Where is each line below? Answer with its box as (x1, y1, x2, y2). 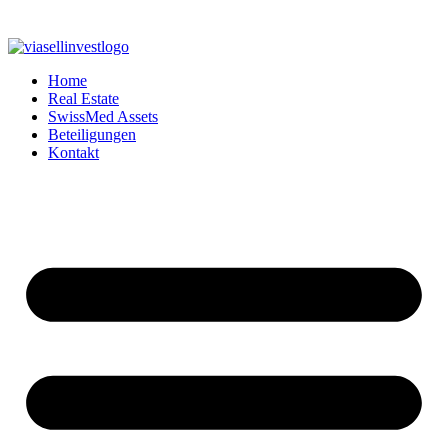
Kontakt (48, 144, 99, 161)
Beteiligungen (48, 126, 136, 143)
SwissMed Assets (48, 108, 158, 125)
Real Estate (48, 90, 119, 107)
